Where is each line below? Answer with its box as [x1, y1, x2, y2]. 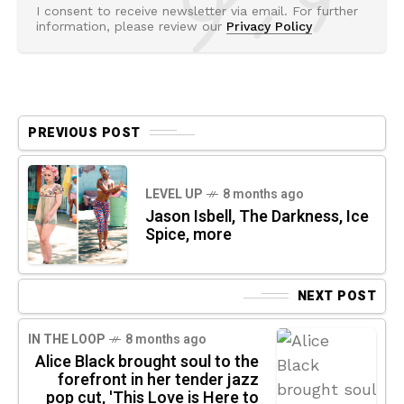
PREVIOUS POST [28, 123, 141, 142]
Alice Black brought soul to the [35, 349, 259, 374]
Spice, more [145, 222, 232, 247]
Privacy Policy [226, 18, 312, 33]
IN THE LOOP [28, 329, 105, 349]
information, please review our [36, 18, 226, 33]
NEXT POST [297, 286, 376, 306]
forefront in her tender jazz [58, 367, 259, 392]
